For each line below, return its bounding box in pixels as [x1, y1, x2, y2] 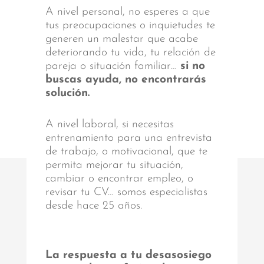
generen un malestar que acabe [45, 34, 198, 45]
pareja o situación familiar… [45, 61, 177, 72]
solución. [45, 88, 90, 100]
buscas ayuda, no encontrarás [45, 74, 206, 86]
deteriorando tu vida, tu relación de [45, 47, 216, 59]
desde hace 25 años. [45, 200, 142, 212]
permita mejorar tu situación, [45, 160, 183, 171]
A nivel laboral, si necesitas [45, 119, 174, 131]
